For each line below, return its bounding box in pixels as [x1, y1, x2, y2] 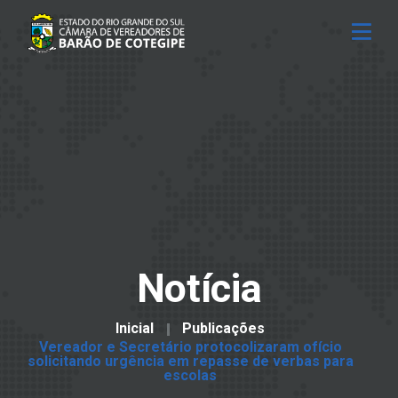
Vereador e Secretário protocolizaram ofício [38, 338, 342, 355]
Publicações [182, 320, 265, 337]
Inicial [115, 320, 154, 337]
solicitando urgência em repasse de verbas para [27, 353, 354, 370]
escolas [163, 367, 217, 384]
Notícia [136, 265, 262, 312]
